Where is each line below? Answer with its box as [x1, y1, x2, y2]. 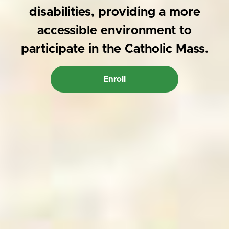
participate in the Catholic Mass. [20, 43, 209, 56]
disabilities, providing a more [29, 6, 200, 19]
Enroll [103, 75, 126, 84]
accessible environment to [37, 25, 192, 37]
